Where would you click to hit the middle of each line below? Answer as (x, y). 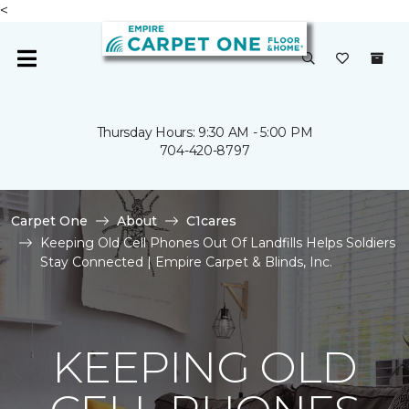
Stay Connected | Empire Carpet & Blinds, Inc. (186, 262)
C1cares (211, 221)
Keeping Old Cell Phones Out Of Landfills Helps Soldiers (218, 243)
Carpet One (49, 221)
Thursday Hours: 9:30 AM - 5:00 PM (204, 132)
